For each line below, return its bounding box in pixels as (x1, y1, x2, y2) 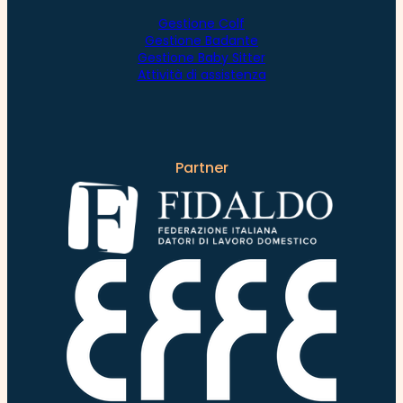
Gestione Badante (145, 31, 258, 49)
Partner (175, 157, 228, 178)
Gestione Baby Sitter (138, 48, 265, 67)
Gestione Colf (158, 13, 245, 32)
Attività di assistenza (137, 65, 266, 84)
